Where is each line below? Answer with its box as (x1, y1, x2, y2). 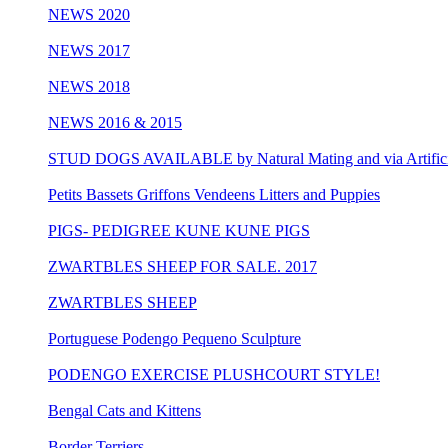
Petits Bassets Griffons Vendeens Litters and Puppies (48, 185, 380, 203)
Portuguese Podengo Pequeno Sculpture (48, 329, 301, 347)
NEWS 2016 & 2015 (48, 113, 182, 131)
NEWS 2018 (48, 77, 130, 95)
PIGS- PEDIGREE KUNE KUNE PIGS (48, 221, 310, 239)
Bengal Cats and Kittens (48, 401, 201, 419)
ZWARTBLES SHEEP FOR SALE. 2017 (48, 257, 317, 275)
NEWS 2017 (48, 41, 130, 59)
